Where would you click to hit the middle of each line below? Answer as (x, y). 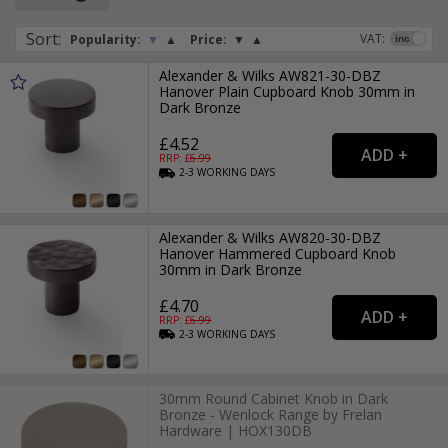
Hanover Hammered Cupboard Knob (278, 253)
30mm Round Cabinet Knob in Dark (274, 398)
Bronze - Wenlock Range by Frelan (271, 414)
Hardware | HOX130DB (236, 430)
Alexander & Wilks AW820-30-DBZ (270, 237)
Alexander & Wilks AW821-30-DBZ (270, 76)
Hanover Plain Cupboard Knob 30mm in (287, 92)
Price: (208, 40)
